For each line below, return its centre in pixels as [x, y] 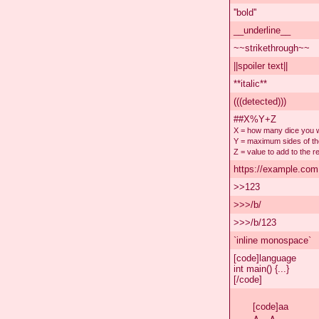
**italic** [250, 83]
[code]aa [270, 306]
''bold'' [245, 12]
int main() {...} [261, 268]
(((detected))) [260, 101]
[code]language [265, 258]
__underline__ [262, 30]
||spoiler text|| [261, 66]
